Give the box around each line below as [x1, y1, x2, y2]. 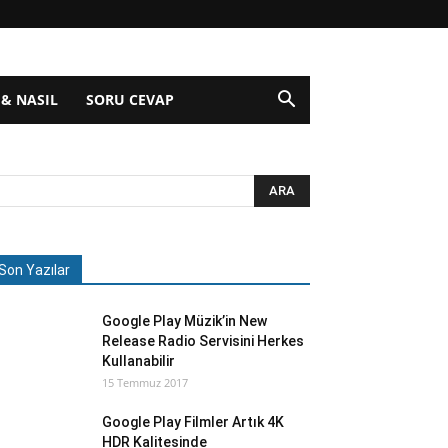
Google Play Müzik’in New [102, 313, 267, 329]
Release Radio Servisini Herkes [102, 333, 304, 349]
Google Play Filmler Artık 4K [102, 414, 284, 430]
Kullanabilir [102, 353, 175, 369]
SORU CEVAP [85, 90, 174, 109]
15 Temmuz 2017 [102, 375, 188, 390]
